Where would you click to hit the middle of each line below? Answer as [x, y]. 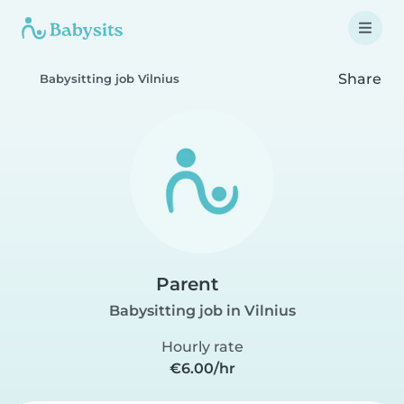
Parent [187, 284]
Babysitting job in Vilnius [202, 311]
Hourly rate [202, 347]
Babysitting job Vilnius [110, 79]
